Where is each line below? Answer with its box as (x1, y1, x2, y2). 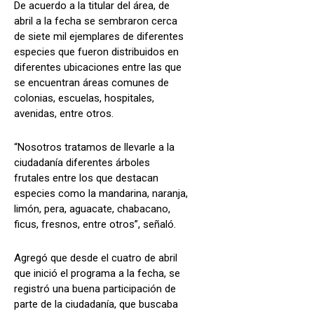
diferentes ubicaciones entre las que (14, 60, 182, 74)
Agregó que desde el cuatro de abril (14, 251, 177, 264)
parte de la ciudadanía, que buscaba (14, 297, 178, 310)
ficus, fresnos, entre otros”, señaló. (14, 217, 176, 231)
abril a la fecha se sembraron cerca (14, 14, 177, 27)
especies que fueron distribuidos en (14, 45, 179, 58)
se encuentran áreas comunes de (14, 76, 169, 89)
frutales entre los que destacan (14, 171, 158, 184)
